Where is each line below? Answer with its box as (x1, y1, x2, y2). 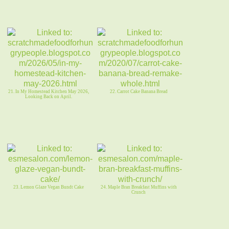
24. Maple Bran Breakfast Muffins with (100, 185, 177, 190)
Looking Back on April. (25, 94, 72, 100)
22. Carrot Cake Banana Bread (109, 89, 168, 95)
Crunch (131, 190, 146, 195)
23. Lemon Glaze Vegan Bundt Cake (13, 185, 84, 190)
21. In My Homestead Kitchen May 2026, (8, 89, 89, 95)
